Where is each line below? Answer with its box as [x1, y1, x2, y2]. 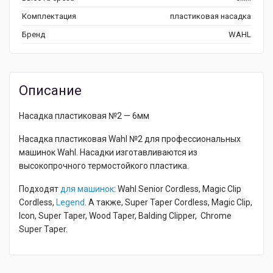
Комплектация [22, 12, 76, 21]
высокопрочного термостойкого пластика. [19, 161, 189, 171]
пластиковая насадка [170, 12, 251, 21]
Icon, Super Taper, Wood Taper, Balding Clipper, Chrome [19, 211, 232, 221]
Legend [56, 197, 85, 207]
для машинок [60, 184, 114, 194]
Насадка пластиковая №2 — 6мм [19, 111, 149, 121]
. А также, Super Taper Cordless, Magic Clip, [85, 197, 252, 207]
